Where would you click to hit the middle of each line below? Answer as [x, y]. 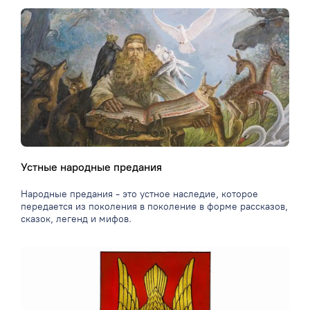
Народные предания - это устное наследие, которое [139, 194]
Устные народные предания [91, 167]
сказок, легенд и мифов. [76, 219]
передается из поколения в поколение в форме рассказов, [154, 207]
